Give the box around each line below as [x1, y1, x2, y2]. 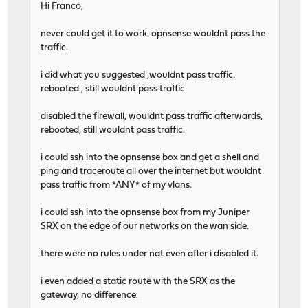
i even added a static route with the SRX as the [41, 276, 236, 286]
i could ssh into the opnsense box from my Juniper [41, 208, 250, 217]
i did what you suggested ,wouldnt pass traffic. [41, 70, 236, 80]
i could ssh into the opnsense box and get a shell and [41, 153, 260, 162]
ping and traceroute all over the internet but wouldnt [41, 166, 262, 176]
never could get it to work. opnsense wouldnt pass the [41, 29, 266, 38]
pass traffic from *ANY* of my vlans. [41, 180, 192, 190]
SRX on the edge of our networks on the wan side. [41, 221, 250, 231]
